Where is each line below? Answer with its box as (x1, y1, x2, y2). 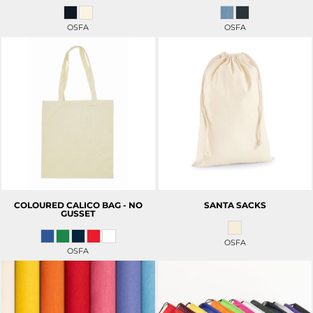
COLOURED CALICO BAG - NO (13, 200, 143, 211)
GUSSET (61, 208, 96, 219)
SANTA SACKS (203, 200, 266, 211)
